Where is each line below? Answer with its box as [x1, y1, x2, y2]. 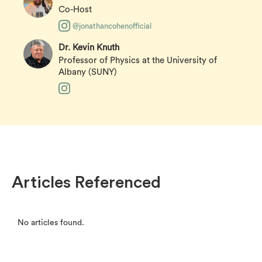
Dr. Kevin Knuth [58, 43, 119, 53]
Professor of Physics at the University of [58, 56, 217, 65]
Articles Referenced [12, 174, 161, 191]
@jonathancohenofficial [73, 22, 151, 30]
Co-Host [58, 5, 92, 15]
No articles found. [18, 219, 84, 227]
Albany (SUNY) [58, 68, 117, 77]
